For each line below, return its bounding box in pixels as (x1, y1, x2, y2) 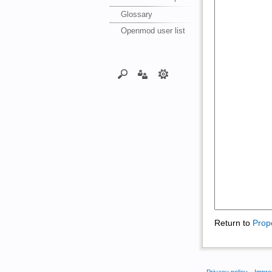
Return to (214, 218, 253, 228)
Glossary (121, 9, 153, 19)
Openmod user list (121, 25, 186, 35)
